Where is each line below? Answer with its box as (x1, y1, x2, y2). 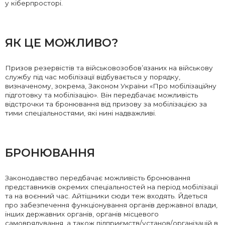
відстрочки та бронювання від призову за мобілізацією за (5, 100, 207, 108)
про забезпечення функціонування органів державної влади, (5, 201, 217, 209)
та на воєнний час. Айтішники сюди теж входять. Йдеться (5, 192, 207, 200)
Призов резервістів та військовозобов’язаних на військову (5, 64, 213, 72)
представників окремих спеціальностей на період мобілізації (5, 183, 218, 191)
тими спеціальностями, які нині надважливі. (5, 109, 158, 118)
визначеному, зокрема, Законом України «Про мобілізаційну (5, 82, 216, 90)
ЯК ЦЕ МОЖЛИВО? (5, 36, 121, 50)
